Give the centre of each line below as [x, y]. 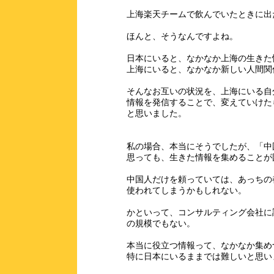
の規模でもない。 [161, 224]
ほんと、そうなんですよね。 [182, 37]
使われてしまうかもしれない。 [186, 191]
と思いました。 [156, 114]
